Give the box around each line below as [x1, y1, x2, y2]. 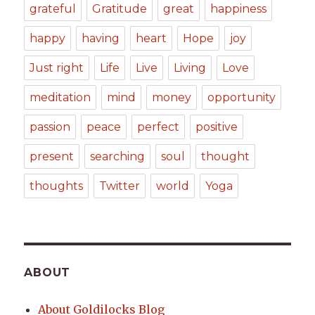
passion [30, 120, 71, 134]
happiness [210, 2, 267, 16]
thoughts [30, 179, 84, 193]
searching [90, 150, 146, 164]
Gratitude [92, 2, 148, 16]
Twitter [99, 179, 141, 193]
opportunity [207, 91, 276, 105]
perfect [137, 120, 180, 134]
